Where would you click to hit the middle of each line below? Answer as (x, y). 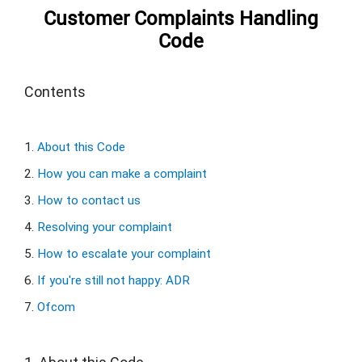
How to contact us (89, 200)
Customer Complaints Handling (181, 18)
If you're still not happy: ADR (114, 280)
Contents (55, 91)
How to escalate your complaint (124, 253)
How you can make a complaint (122, 173)
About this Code (81, 147)
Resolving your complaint (105, 227)
